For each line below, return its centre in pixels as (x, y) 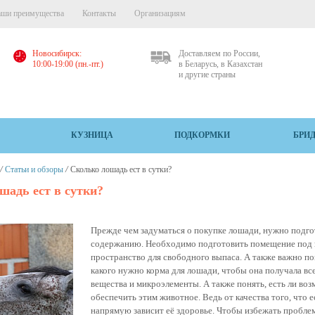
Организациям (160, 13)
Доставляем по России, (219, 53)
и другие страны (207, 75)
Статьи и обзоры (34, 169)
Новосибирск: (57, 53)
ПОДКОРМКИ (202, 135)
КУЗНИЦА (92, 135)
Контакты (99, 13)
